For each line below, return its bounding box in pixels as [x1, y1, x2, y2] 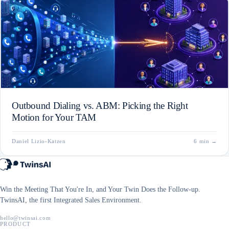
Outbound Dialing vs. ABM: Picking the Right [12, 100, 188, 111]
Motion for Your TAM [12, 112, 96, 123]
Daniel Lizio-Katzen [12, 138, 66, 144]
